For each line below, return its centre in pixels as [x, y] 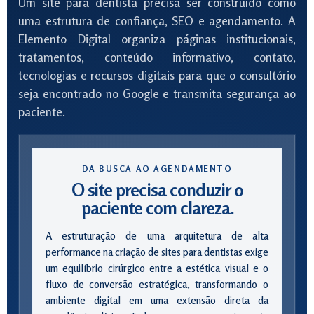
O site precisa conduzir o [157, 190]
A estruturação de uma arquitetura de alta [157, 236]
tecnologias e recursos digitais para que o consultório [157, 75]
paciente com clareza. [157, 208]
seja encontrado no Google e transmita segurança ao [157, 94]
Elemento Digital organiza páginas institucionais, [157, 39]
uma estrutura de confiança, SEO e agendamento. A [157, 21]
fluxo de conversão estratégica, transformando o [157, 284]
